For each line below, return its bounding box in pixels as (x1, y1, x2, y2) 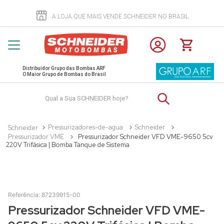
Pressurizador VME (8, 132, 64, 141)
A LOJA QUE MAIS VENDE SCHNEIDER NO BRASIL (52, 12, 188, 20)
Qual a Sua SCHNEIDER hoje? (30, 88, 142, 98)
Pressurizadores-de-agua (48, 123, 123, 132)
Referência (8, 191, 38, 199)
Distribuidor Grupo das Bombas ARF (22, 65, 105, 71)
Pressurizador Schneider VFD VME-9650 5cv (78, 132, 213, 141)
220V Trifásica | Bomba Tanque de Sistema (6, 140, 129, 149)
